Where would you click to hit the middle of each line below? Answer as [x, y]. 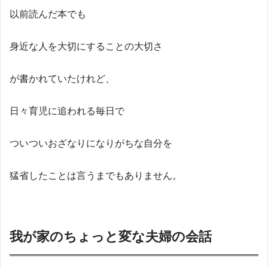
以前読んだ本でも [48, 14]
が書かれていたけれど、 [62, 78]
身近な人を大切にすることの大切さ [86, 46]
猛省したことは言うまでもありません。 [96, 175]
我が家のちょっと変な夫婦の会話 [111, 237]
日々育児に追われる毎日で [67, 111]
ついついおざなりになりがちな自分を [91, 143]
